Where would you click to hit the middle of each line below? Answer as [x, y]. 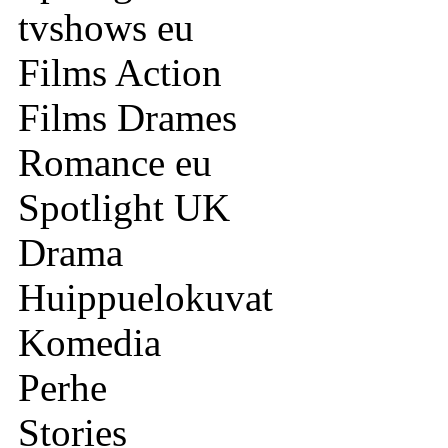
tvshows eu [101, 28]
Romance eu [110, 163]
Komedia [84, 343]
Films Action [115, 73]
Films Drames [122, 118]
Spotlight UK [119, 208]
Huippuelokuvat [140, 298]
